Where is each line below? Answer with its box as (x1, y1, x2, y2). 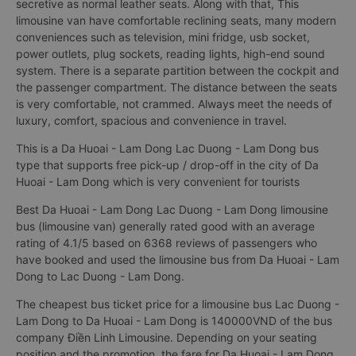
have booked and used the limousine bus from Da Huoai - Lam (16, 253, 339, 266)
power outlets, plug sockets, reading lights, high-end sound (16, 47, 325, 60)
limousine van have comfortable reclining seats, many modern (16, 14, 336, 27)
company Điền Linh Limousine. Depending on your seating (16, 331, 317, 344)
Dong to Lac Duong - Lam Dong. (16, 269, 184, 283)
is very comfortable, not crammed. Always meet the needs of (16, 97, 332, 110)
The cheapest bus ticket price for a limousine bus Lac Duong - (16, 297, 339, 311)
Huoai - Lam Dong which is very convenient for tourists (16, 175, 300, 188)
